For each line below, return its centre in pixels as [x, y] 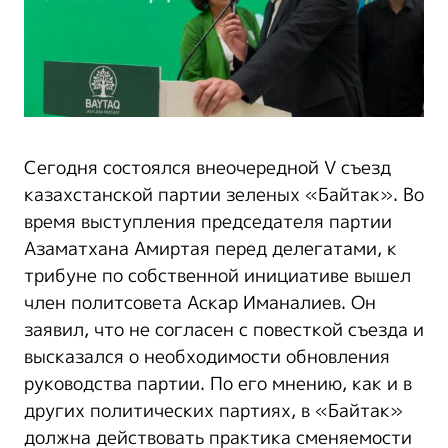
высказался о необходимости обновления [207, 357]
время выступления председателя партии [208, 222]
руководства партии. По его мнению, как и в [218, 384]
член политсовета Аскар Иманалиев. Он [200, 303]
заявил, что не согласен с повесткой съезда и [224, 330]
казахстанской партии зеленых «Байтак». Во [224, 195]
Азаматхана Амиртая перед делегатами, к [210, 249]
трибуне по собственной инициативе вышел [217, 276]
